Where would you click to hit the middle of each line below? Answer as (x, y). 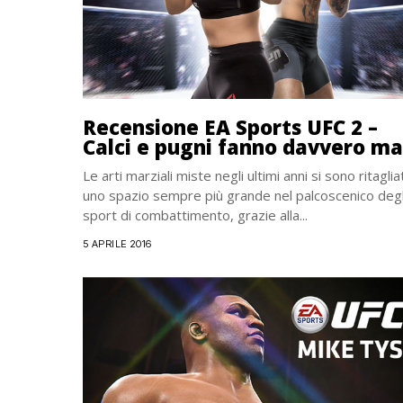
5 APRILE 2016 (117, 244)
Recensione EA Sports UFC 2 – (230, 127)
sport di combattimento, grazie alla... (195, 215)
